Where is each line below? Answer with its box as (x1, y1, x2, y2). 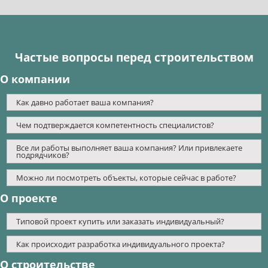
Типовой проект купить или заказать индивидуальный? (16, 216, 225, 227)
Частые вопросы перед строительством (14, 49, 254, 66)
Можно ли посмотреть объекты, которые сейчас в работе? (16, 172, 237, 184)
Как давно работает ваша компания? (16, 97, 154, 108)
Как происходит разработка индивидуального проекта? (16, 239, 226, 250)
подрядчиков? (16, 150, 70, 161)
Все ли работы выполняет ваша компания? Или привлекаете (16, 142, 243, 154)
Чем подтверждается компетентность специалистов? (16, 120, 215, 131)
